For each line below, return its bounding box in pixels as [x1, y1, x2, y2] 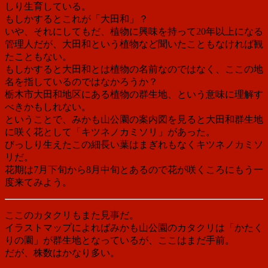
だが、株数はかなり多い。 [5, 247, 120, 258]
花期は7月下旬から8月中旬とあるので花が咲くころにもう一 [5, 164, 263, 175]
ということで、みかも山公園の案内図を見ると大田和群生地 [5, 114, 263, 124]
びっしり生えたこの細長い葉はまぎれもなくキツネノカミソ [5, 139, 263, 150]
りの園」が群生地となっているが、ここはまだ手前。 [5, 234, 234, 245]
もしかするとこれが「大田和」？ [5, 13, 148, 24]
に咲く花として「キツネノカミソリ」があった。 [5, 126, 215, 137]
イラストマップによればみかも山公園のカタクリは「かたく [5, 222, 263, 233]
